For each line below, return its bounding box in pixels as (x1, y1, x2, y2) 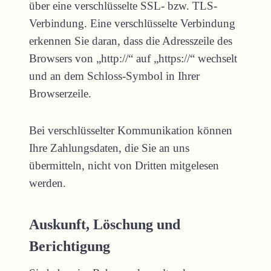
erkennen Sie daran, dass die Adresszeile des (29, 34, 232, 47)
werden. (29, 177, 66, 189)
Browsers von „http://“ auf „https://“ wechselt (29, 52, 237, 65)
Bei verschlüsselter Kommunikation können (29, 124, 232, 137)
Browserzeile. (29, 87, 91, 100)
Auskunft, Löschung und (29, 217, 180, 232)
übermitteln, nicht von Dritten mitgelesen (29, 159, 219, 172)
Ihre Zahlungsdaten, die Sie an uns (29, 142, 189, 154)
